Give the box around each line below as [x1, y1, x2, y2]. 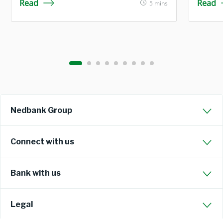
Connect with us [10, 137, 74, 146]
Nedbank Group [10, 106, 72, 115]
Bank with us [10, 168, 61, 178]
